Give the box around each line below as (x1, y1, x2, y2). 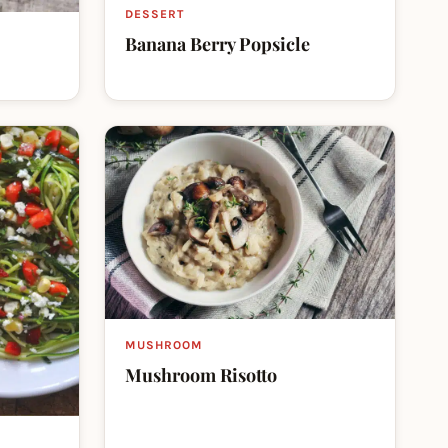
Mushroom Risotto (125, 363, 277, 388)
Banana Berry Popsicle (125, 31, 310, 56)
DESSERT (125, 6, 184, 21)
